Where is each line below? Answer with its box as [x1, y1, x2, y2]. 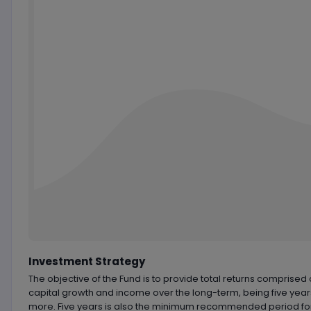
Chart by [121, 183, 158, 194]
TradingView [121, 195, 175, 207]
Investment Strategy [28, 254, 145, 269]
